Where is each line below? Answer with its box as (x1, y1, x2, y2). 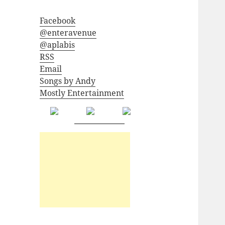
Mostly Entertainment (40, 87, 125, 99)
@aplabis (40, 39, 75, 51)
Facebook (40, 15, 76, 27)
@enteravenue (40, 27, 97, 39)
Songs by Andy (40, 75, 96, 87)
